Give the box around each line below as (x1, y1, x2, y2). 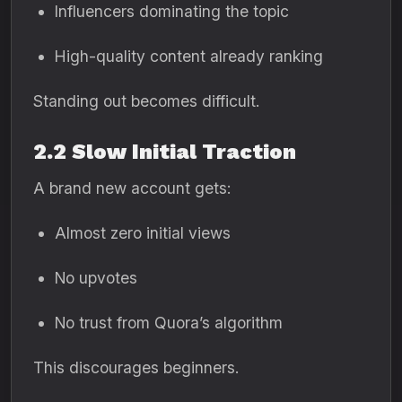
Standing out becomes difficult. (33, 92, 259, 110)
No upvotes (55, 268, 137, 287)
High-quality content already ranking (55, 47, 323, 66)
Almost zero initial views (55, 223, 231, 242)
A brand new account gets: (33, 179, 231, 197)
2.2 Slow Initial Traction (33, 139, 296, 164)
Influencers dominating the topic (55, 2, 289, 21)
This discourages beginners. (33, 358, 239, 377)
